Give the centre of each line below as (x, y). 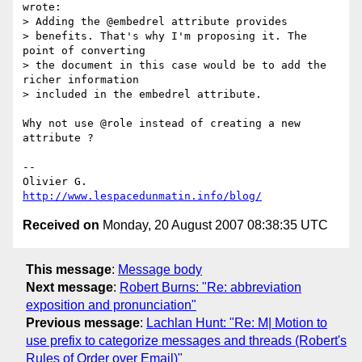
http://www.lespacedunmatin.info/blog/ (142, 196)
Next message (69, 287)
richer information (81, 80)
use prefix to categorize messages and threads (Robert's (186, 340)
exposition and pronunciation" (111, 305)
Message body (160, 269)
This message (69, 269)
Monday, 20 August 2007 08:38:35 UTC (214, 225)
